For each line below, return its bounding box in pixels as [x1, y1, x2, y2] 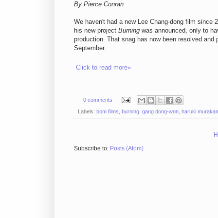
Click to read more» [76, 64, 131, 72]
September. [74, 44, 106, 52]
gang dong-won [142, 108, 179, 114]
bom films [96, 108, 119, 114]
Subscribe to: [74, 145, 110, 152]
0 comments [83, 96, 112, 103]
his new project [74, 27, 118, 35]
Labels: [78, 108, 96, 114]
